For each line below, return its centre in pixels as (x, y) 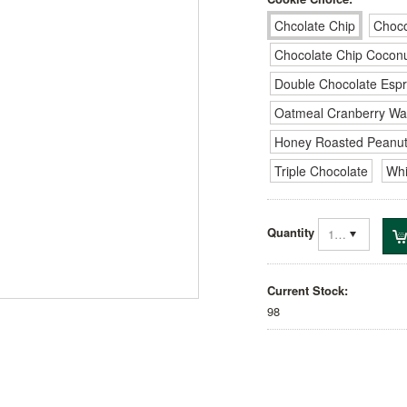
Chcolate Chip (315, 25)
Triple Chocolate (321, 171)
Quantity (291, 233)
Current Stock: (308, 290)
